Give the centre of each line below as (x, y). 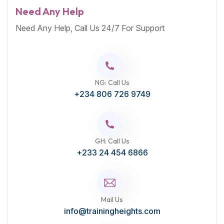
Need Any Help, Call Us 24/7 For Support (90, 28)
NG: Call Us (112, 83)
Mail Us (112, 200)
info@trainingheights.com (112, 211)
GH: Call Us (112, 141)
